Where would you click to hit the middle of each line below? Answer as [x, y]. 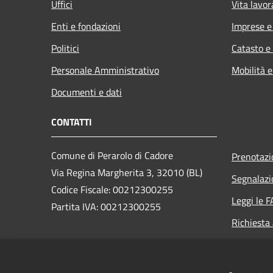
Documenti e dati [87, 92]
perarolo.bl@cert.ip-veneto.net [138, 250]
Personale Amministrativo [105, 70]
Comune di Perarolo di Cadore [112, 155]
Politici [65, 48]
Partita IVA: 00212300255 [106, 206]
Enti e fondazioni [86, 26]
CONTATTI [72, 122]
